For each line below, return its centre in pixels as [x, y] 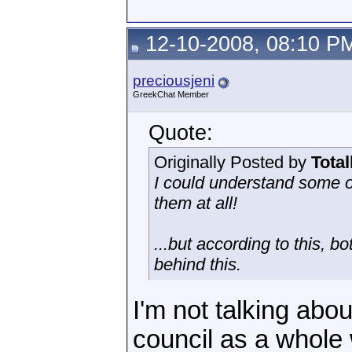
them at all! [196, 203]
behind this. [198, 264]
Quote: [181, 133]
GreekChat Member [171, 94]
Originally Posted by [233, 162]
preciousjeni [174, 81]
